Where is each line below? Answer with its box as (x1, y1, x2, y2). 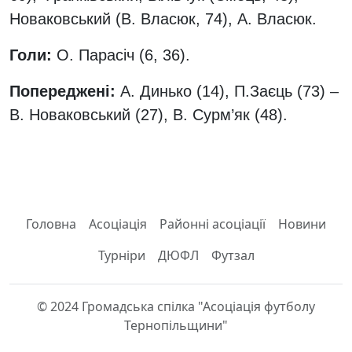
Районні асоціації (159, 215, 266, 233)
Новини (278, 215, 326, 233)
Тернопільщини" (124, 317, 228, 334)
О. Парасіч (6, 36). (57, 46, 190, 64)
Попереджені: (9, 82, 120, 100)
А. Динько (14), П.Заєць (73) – (120, 82, 339, 100)
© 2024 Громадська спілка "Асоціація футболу (37, 298, 315, 315)
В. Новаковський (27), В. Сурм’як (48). (9, 106, 288, 123)
